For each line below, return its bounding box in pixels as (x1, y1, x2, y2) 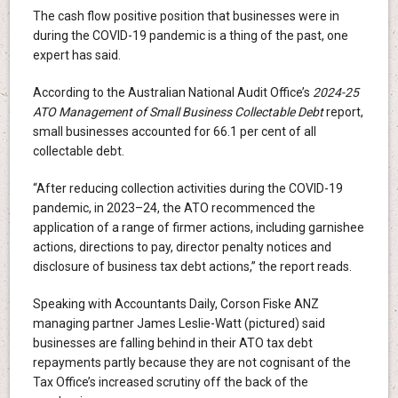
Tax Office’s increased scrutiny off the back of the (32, 375, 308, 390)
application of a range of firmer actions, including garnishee (32, 220, 364, 235)
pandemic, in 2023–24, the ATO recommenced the (32, 201, 315, 216)
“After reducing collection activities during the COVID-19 (32, 181, 343, 196)
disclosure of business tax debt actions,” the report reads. (32, 259, 352, 275)
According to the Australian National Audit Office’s (32, 85, 313, 100)
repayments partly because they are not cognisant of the (32, 355, 351, 370)
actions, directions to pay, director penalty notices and (32, 240, 331, 255)
